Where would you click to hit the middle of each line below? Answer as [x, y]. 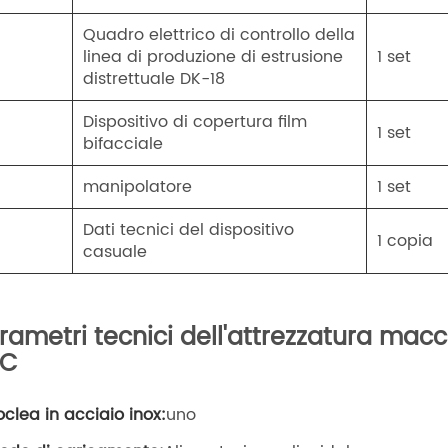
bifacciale [123, 144]
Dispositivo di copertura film [195, 122]
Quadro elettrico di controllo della [219, 35]
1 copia [405, 241]
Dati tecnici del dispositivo [189, 230]
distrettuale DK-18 [154, 79]
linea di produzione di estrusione [213, 57]
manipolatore [138, 187]
